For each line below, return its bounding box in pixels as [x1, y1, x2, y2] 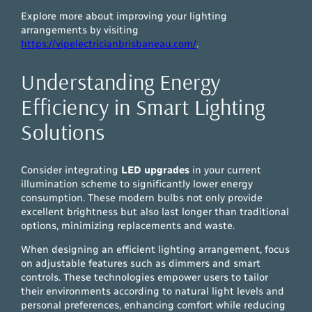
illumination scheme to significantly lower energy [21, 177, 253, 190]
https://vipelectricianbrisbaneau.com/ [21, 37, 197, 50]
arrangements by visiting [21, 23, 139, 36]
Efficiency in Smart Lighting [21, 93, 265, 121]
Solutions [21, 118, 105, 146]
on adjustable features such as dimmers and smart [21, 257, 261, 270]
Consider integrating [21, 163, 122, 176]
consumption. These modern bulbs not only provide [21, 191, 263, 204]
